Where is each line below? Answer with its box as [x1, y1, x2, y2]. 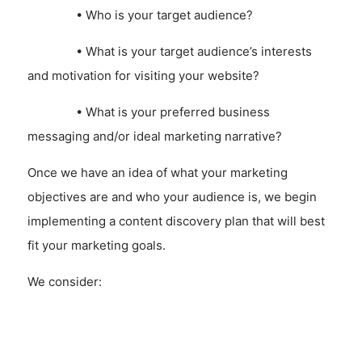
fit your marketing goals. [27, 237, 166, 253]
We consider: [27, 273, 102, 289]
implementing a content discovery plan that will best [27, 213, 325, 229]
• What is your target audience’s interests [27, 43, 312, 59]
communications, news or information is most [27, 334, 287, 350]
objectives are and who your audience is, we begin [27, 188, 317, 204]
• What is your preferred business [27, 103, 270, 120]
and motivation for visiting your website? [27, 67, 259, 83]
